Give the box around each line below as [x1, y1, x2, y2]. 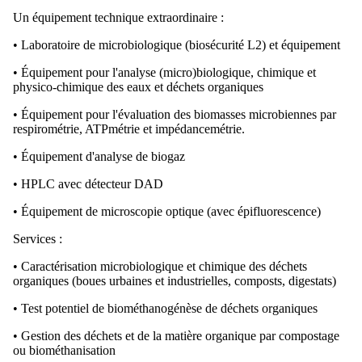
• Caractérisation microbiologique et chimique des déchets [13, 259, 307, 273]
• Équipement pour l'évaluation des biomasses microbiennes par [13, 107, 336, 121]
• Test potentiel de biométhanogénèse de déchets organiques [13, 301, 318, 315]
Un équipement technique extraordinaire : [13, 10, 224, 24]
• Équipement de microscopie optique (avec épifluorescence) [13, 204, 321, 218]
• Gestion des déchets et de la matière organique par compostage [13, 328, 339, 343]
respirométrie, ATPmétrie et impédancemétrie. [13, 121, 248, 136]
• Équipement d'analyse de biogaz [13, 149, 185, 163]
